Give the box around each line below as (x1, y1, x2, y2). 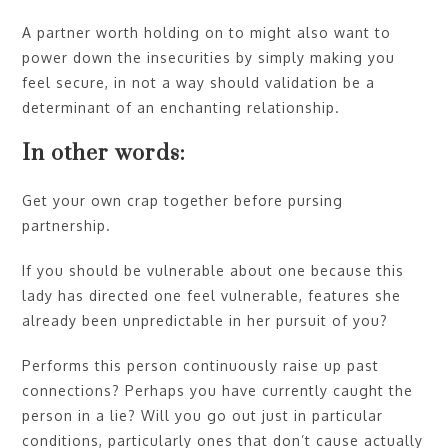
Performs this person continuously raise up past (22, 356, 380, 374)
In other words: (22, 139, 187, 167)
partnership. (22, 216, 112, 234)
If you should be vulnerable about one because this (22, 261, 405, 279)
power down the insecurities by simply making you (22, 48, 396, 66)
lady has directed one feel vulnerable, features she (22, 286, 402, 304)
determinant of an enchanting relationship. (22, 98, 341, 116)
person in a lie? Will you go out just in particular (22, 406, 384, 424)
